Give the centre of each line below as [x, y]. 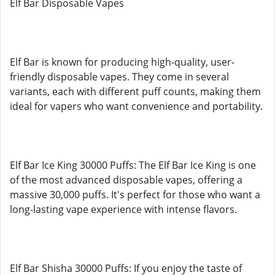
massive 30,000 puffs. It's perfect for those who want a [135, 195]
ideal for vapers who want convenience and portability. [136, 106]
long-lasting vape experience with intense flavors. [123, 209]
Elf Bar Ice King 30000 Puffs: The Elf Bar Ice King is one [133, 165]
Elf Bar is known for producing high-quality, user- [122, 62]
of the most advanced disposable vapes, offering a [126, 180]
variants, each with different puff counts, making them [135, 91]
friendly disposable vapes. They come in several [119, 77]
